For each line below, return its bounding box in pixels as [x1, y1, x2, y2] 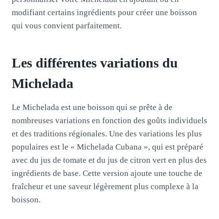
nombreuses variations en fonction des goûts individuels [12, 115, 207, 125]
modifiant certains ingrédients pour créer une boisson [12, 7, 197, 17]
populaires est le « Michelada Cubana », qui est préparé [12, 142, 203, 152]
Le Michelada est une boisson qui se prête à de [12, 102, 173, 112]
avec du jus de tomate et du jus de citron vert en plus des [12, 155, 207, 165]
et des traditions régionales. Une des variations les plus [12, 129, 202, 138]
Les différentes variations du [12, 55, 178, 70]
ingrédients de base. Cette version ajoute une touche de [12, 168, 202, 178]
